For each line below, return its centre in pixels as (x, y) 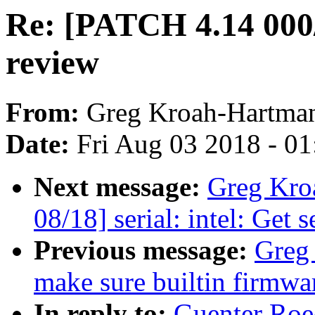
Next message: (121, 187)
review (52, 63)
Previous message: (144, 250)
